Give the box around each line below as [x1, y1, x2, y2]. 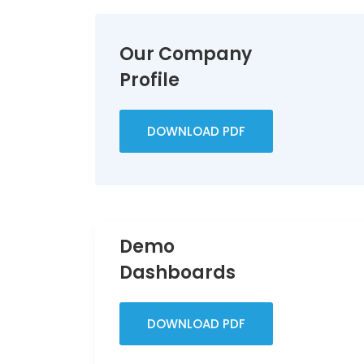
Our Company [119, 41, 252, 67]
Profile [119, 67, 180, 93]
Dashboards [119, 260, 236, 285]
